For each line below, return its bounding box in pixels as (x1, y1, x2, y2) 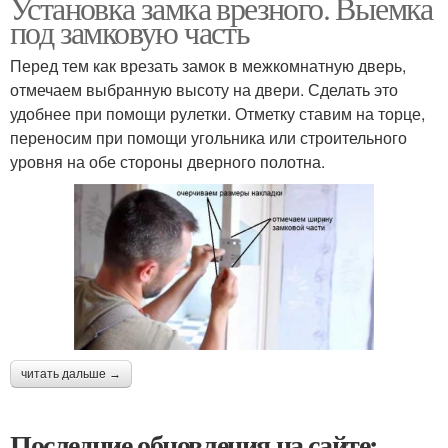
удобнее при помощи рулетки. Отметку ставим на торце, (10, 102, 425, 126)
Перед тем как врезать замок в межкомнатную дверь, (10, 54, 406, 78)
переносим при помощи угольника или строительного (10, 126, 407, 150)
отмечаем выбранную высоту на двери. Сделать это (10, 78, 398, 102)
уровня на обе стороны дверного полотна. (10, 150, 325, 174)
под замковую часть (10, 10, 250, 54)
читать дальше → (21, 366, 121, 381)
